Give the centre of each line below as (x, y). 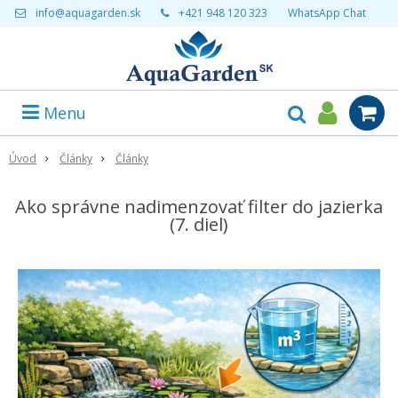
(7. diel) (199, 224)
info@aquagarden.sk (88, 13)
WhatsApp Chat (326, 13)
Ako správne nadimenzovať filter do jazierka (199, 207)
